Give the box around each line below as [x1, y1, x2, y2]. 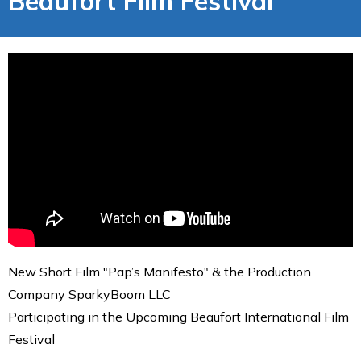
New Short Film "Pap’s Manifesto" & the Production [8, 263, 311, 280]
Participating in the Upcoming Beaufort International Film [8, 308, 349, 325]
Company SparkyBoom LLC [8, 285, 171, 302]
